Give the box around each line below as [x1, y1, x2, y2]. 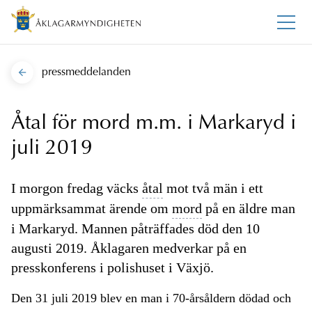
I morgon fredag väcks [11, 180, 142, 196]
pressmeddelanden [42, 67, 131, 79]
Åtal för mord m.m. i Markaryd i [11, 114, 296, 135]
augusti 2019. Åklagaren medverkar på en [11, 240, 247, 256]
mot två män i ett [163, 180, 263, 196]
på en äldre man [202, 201, 295, 217]
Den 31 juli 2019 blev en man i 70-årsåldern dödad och [11, 291, 291, 306]
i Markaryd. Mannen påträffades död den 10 [11, 221, 260, 237]
